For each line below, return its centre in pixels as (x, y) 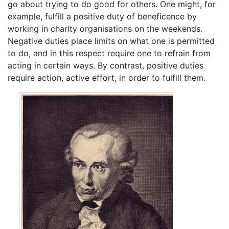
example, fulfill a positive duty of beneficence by (102, 17)
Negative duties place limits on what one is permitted (111, 41)
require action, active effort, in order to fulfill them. (107, 78)
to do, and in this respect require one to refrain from (109, 53)
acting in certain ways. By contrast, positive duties (106, 66)
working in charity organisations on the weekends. (105, 29)
